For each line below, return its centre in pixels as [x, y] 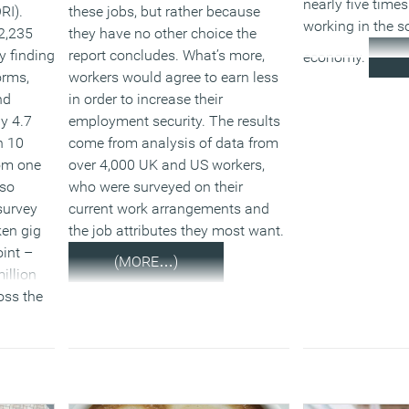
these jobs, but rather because [165, 11]
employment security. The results [175, 121]
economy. [336, 57]
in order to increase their [146, 99]
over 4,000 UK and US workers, [167, 165]
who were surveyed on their [156, 187]
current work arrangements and [169, 209]
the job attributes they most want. [177, 231]
